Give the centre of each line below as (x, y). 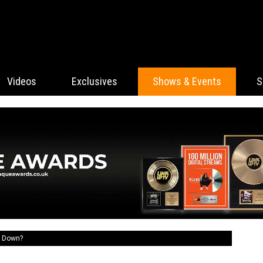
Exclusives (95, 81)
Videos (22, 81)
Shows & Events (187, 81)
